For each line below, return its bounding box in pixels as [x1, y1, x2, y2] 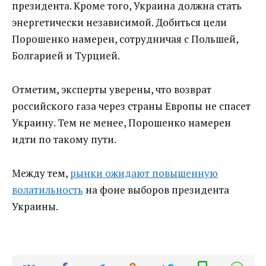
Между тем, [12, 166, 70, 180]
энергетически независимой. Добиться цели [12, 15, 227, 29]
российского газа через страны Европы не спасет [12, 99, 251, 113]
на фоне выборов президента [83, 182, 229, 197]
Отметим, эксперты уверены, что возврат [12, 82, 211, 96]
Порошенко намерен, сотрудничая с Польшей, [12, 31, 238, 46]
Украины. [12, 199, 58, 213]
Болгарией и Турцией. [12, 48, 120, 62]
